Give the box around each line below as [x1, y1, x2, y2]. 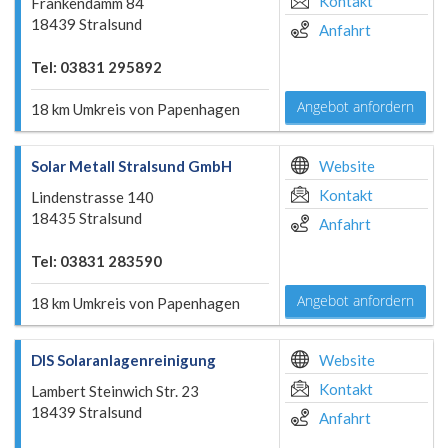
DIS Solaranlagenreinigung [31, 351, 216, 369]
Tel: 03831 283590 [31, 252, 162, 270]
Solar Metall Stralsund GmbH [31, 157, 232, 175]
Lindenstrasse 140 [31, 188, 154, 206]
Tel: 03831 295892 [31, 58, 162, 76]
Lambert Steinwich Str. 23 [31, 382, 199, 400]
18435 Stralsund [31, 209, 142, 227]
